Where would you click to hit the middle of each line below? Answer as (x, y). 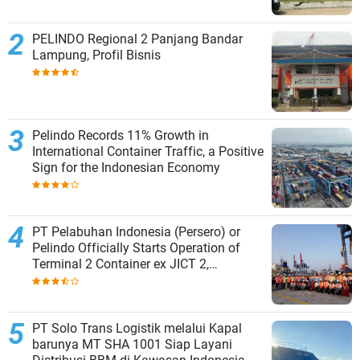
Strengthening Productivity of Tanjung (140, 280)
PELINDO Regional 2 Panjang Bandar (92, 39)
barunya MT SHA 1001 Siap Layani (57, 344)
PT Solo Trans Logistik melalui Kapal (137, 328)
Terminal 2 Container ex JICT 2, (121, 264)
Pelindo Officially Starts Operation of (136, 247)
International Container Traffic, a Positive (148, 151)
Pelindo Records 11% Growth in (121, 135)
